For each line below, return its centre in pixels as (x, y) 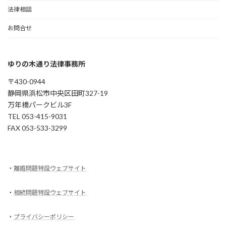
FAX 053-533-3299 (37, 128)
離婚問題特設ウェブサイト (50, 168)
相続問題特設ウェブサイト (50, 193)
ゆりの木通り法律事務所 (46, 64)
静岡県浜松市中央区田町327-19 (58, 93)
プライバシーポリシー (44, 217)
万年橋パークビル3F (40, 104)
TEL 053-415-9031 (37, 116)
